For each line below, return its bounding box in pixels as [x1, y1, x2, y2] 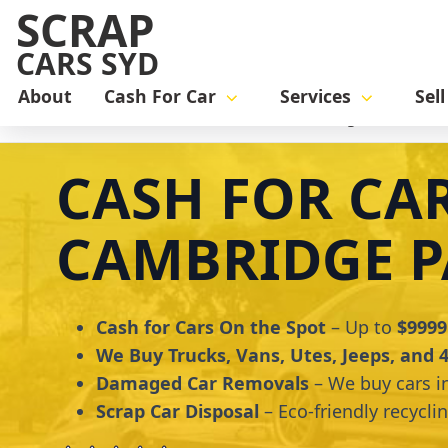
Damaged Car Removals [96, 371, 309, 396]
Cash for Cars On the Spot [96, 315, 326, 340]
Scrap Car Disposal [96, 399, 259, 424]
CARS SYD [16, 43, 159, 84]
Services [280, 84, 351, 109]
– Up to [326, 315, 397, 340]
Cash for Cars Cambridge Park [186, 108, 403, 128]
